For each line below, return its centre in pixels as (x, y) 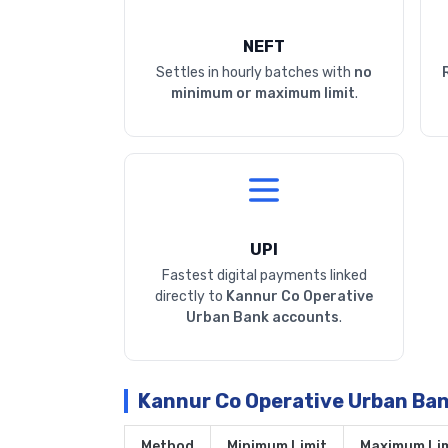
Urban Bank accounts (262, 318)
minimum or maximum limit (262, 94)
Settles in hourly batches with (255, 73)
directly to (190, 297)
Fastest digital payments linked (264, 276)
